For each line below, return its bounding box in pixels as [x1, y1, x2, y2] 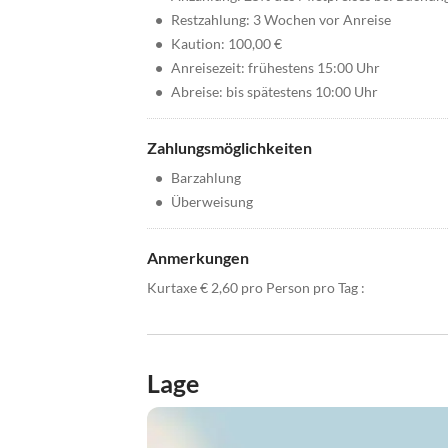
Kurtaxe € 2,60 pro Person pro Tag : [147, 279, 365, 297]
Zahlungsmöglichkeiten [147, 138, 312, 158]
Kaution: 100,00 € [171, 35, 282, 53]
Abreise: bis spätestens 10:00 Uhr [171, 83, 378, 101]
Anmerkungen [147, 248, 249, 268]
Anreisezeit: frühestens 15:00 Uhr [171, 59, 380, 77]
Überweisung [171, 193, 253, 211]
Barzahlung [171, 169, 241, 187]
